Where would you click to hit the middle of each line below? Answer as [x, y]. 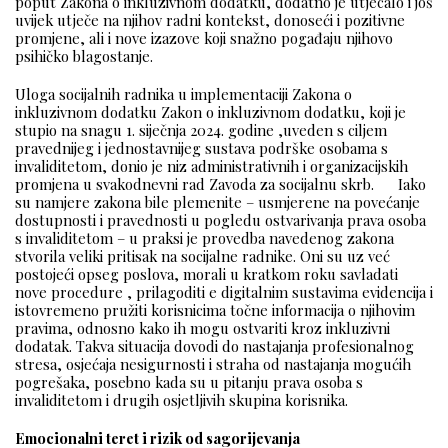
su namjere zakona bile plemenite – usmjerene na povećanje [217, 202]
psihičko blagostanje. [84, 56]
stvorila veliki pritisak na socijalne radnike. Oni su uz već [202, 256]
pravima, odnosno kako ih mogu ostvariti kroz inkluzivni [202, 328]
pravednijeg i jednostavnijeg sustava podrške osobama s [201, 148]
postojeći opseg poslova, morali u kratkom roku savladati [206, 274]
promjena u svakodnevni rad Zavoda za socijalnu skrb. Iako [220, 184]
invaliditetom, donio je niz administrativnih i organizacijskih [211, 166]
